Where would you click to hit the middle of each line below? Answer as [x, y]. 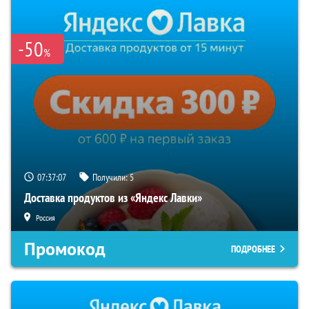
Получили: [111, 178]
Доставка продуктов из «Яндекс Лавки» [113, 198]
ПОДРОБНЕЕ [253, 249]
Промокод [65, 249]
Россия [46, 218]
